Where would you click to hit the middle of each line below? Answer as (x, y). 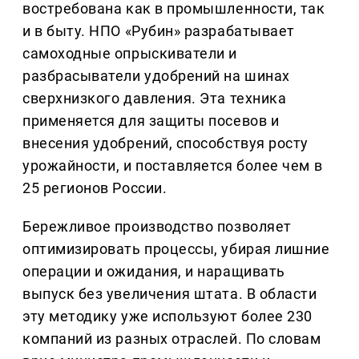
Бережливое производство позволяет (157, 226)
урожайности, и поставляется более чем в (173, 165)
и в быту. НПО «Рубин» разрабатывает (159, 30)
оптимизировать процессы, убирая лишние (176, 248)
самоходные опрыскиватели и (130, 53)
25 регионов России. (95, 188)
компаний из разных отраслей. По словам (172, 338)
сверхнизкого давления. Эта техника (155, 98)
